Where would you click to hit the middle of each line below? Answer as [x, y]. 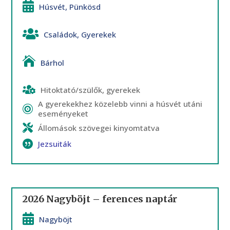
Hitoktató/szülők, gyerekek [91, 90]
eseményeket [63, 113]
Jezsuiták [55, 143]
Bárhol [53, 62]
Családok [61, 34]
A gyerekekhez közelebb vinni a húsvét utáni [120, 104]
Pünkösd [85, 7]
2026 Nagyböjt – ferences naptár [100, 199]
